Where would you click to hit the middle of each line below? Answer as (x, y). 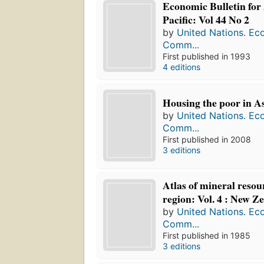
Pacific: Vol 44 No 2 (206, 20)
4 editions (182, 67)
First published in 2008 (207, 139)
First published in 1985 (207, 236)
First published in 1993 (207, 57)
